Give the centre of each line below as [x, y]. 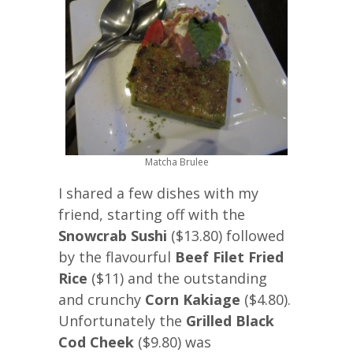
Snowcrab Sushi [113, 235]
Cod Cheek [96, 342]
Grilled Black [230, 320]
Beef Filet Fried [229, 256]
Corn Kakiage [193, 299]
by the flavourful [117, 256]
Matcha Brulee [176, 162]
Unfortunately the [122, 320]
